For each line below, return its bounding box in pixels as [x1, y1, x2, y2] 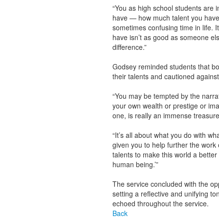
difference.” [112, 42, 147, 52]
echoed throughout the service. [112, 198, 209, 208]
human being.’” [112, 159, 158, 169]
